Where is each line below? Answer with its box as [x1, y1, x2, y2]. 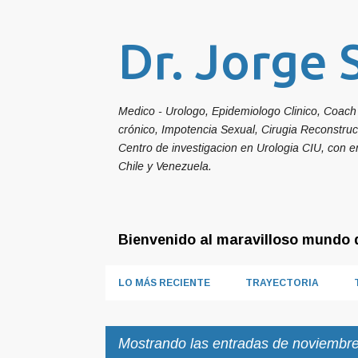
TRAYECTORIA [245, 277, 319, 288]
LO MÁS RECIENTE [117, 277, 210, 288]
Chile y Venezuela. [117, 160, 212, 173]
